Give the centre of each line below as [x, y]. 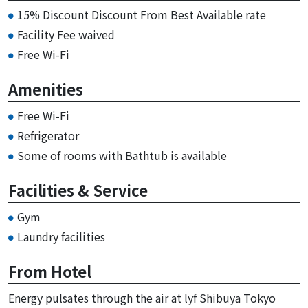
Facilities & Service [78, 190]
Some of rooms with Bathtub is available [122, 156]
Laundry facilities [61, 237]
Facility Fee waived [66, 35]
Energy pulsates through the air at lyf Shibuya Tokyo [142, 298]
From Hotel [50, 271]
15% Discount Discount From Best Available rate [142, 15]
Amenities [46, 89]
